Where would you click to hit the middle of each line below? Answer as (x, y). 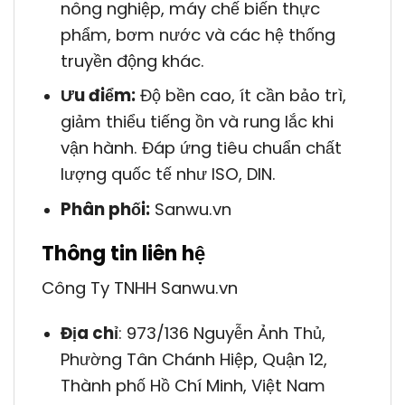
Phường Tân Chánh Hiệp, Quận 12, (193, 360)
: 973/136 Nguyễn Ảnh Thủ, (221, 334)
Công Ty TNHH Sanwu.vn (140, 288)
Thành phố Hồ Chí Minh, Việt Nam (193, 386)
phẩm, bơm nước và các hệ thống (198, 34)
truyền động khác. (132, 61)
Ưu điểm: (98, 96)
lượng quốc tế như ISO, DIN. (168, 174)
